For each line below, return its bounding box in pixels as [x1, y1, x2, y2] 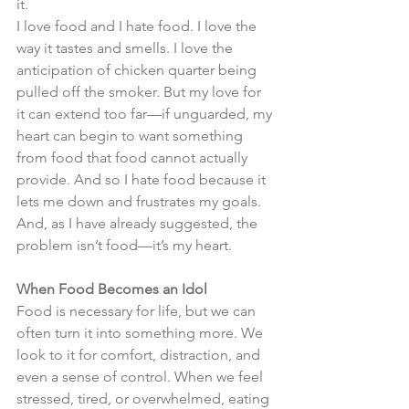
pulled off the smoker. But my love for [16, 83, 265, 100]
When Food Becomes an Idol [16, 280, 207, 298]
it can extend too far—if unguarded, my [16, 105, 276, 122]
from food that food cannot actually [16, 149, 251, 166]
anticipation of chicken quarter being [16, 61, 260, 79]
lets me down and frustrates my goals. [16, 193, 265, 210]
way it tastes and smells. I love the [16, 39, 236, 57]
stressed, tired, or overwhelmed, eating [16, 390, 273, 407]
